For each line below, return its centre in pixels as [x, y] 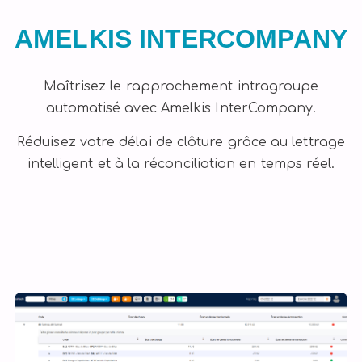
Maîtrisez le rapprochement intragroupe [181, 86]
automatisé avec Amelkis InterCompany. [181, 108]
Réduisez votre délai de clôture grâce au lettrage [181, 142]
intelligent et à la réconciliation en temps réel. [181, 164]
